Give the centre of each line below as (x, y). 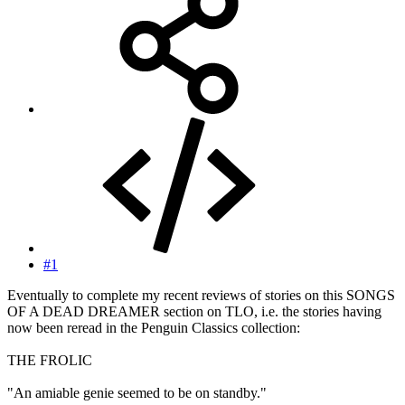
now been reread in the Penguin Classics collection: (154, 328)
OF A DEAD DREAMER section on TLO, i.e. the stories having (194, 312)
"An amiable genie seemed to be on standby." (137, 393)
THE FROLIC (50, 361)
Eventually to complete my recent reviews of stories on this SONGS (201, 296)
